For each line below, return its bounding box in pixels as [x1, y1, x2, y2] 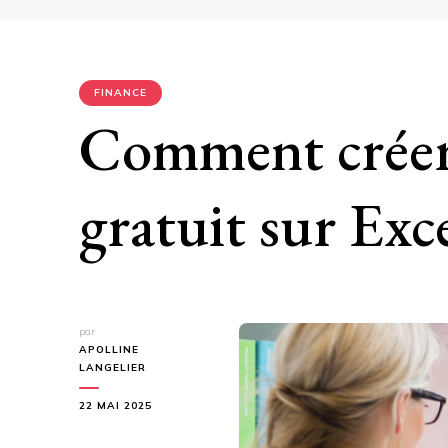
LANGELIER [79, 361, 146, 374]
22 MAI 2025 [79, 399, 152, 412]
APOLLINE [79, 343, 139, 356]
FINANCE [94, 86, 147, 99]
